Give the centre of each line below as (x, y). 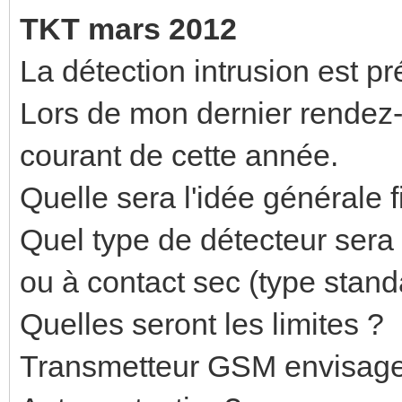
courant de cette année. (179, 155)
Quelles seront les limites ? (202, 323)
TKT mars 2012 (128, 28)
